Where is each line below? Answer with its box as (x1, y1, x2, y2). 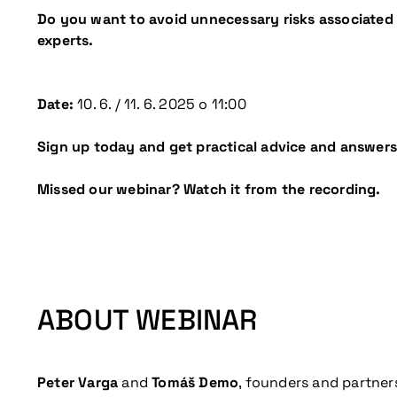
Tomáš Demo (152, 373, 239, 392)
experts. (37, 31, 94, 50)
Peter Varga (37, 373, 119, 392)
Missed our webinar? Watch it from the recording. (37, 180, 381, 198)
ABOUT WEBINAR (37, 302, 258, 338)
